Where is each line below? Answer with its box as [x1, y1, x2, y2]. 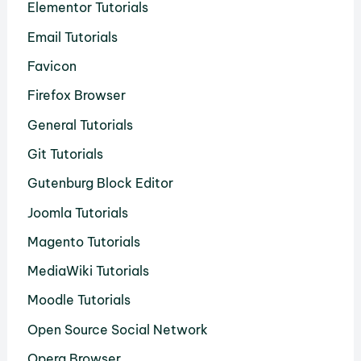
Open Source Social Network [27, 321, 208, 338]
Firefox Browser [27, 87, 126, 104]
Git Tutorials [27, 145, 103, 162]
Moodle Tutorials [27, 292, 131, 309]
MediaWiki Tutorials [27, 263, 149, 280]
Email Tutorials [27, 28, 118, 45]
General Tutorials [27, 116, 133, 133]
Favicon [27, 58, 77, 75]
